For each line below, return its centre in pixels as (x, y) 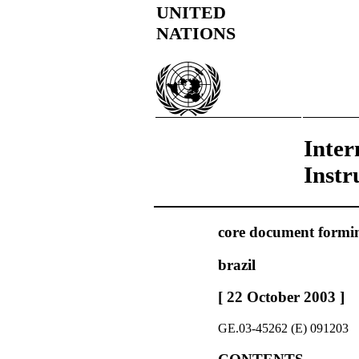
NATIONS (196, 33)
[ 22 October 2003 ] (281, 297)
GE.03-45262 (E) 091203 (283, 329)
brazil (237, 264)
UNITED (191, 12)
